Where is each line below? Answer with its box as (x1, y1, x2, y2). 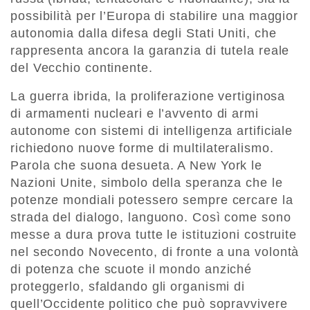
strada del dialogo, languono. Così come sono (10, 210, 291, 225)
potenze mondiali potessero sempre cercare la (10, 193, 293, 208)
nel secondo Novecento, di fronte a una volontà (10, 245, 300, 259)
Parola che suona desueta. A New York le (10, 158, 263, 173)
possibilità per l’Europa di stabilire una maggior (10, 9, 299, 24)
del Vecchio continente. (10, 61, 153, 75)
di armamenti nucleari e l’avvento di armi (10, 107, 259, 121)
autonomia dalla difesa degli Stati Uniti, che (10, 26, 277, 41)
